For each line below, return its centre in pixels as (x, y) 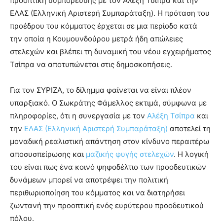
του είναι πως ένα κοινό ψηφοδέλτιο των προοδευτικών (108, 167)
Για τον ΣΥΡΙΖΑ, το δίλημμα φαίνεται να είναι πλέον (101, 90)
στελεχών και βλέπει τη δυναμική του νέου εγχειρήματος (110, 51)
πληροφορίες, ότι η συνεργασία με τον (78, 115)
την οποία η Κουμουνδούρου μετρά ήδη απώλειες (96, 38)
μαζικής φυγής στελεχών (130, 154)
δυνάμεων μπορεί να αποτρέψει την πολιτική (89, 180)
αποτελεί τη (189, 128)
